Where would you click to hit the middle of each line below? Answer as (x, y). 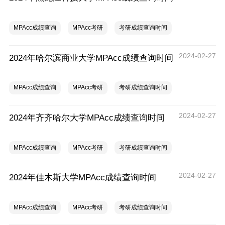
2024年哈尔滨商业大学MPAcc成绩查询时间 (91, 58)
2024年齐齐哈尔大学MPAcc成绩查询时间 (87, 117)
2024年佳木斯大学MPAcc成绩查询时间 (82, 178)
